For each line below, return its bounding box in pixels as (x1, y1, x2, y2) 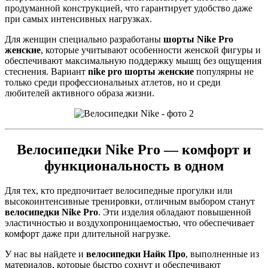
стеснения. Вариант (5, 66, 88, 77)
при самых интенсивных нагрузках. (5, 13, 152, 24)
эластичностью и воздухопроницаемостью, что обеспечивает (5, 218, 254, 229)
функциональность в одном (44, 157, 224, 173)
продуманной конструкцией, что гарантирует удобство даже (5, 2, 252, 13)
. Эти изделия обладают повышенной (98, 207, 251, 218)
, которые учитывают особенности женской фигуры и (41, 44, 261, 55)
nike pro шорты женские (88, 66, 194, 77)
